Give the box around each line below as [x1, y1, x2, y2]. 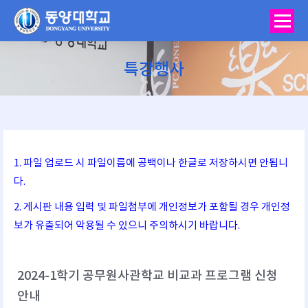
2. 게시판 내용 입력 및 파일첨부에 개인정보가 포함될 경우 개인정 [14, 201, 290, 213]
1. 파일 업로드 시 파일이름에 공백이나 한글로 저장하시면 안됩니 [14, 157, 288, 169]
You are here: [154, 85, 217, 97]
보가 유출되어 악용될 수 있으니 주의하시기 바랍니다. [14, 220, 240, 232]
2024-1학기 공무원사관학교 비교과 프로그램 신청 [17, 269, 278, 283]
